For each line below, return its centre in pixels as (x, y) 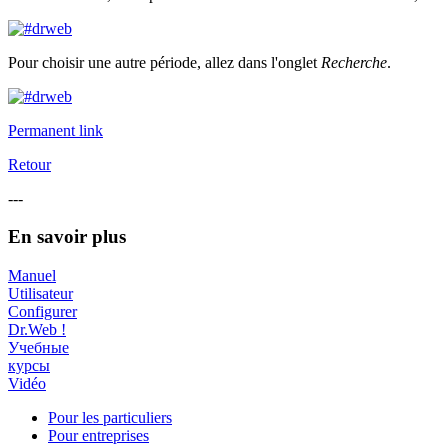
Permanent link (55, 130)
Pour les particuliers (110, 418)
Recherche (354, 62)
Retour (29, 164)
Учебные (38, 348)
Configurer (42, 312)
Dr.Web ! (37, 330)
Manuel (32, 276)
